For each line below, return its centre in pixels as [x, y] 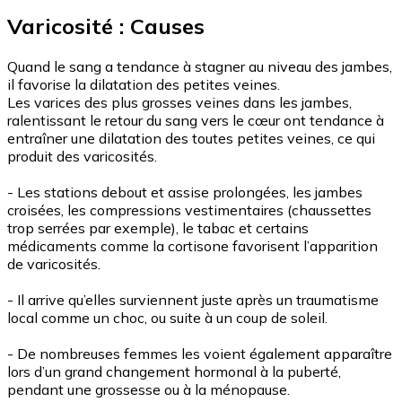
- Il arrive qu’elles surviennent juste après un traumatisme [193, 299]
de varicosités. [54, 263]
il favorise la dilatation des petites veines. [144, 84]
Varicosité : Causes [106, 26]
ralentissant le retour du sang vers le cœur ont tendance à [196, 120]
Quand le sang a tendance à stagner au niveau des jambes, [200, 66]
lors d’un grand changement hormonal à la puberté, [174, 371]
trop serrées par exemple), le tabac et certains [158, 227]
